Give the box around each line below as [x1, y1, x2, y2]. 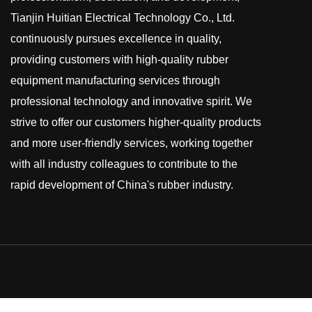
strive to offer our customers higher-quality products [10, 116, 261, 129]
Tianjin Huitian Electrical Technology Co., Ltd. [10, 12, 235, 24]
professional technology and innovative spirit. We [10, 95, 252, 108]
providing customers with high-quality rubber [10, 54, 228, 66]
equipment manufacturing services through [10, 75, 220, 87]
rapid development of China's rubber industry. [10, 179, 233, 192]
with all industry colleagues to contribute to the [10, 158, 237, 171]
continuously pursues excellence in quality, [10, 33, 221, 45]
